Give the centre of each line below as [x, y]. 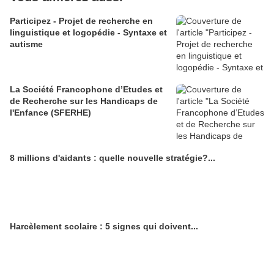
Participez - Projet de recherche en [81, 21]
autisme [26, 44]
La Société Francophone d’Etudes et [86, 90]
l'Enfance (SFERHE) [50, 113]
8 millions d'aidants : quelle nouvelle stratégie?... [113, 158]
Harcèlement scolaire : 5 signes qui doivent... [104, 227]
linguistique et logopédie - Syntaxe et [88, 33]
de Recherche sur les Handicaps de [84, 101]
